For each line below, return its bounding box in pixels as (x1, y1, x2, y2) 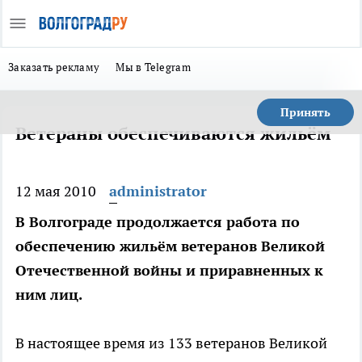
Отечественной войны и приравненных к (15, 261, 323, 280)
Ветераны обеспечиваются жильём (15, 122, 331, 145)
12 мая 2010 (15, 182, 96, 200)
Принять (280, 105, 330, 120)
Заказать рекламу (8, 60, 100, 74)
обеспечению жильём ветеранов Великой (15, 237, 325, 255)
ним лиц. (15, 285, 82, 304)
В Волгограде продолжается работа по (15, 213, 300, 231)
